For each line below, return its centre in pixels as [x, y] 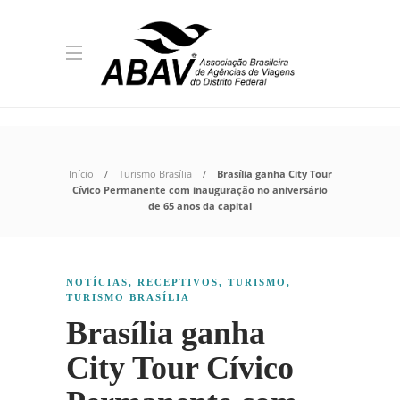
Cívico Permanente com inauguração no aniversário [200, 190]
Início [81, 174]
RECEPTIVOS [178, 282]
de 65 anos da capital [200, 206]
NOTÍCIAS [97, 282]
